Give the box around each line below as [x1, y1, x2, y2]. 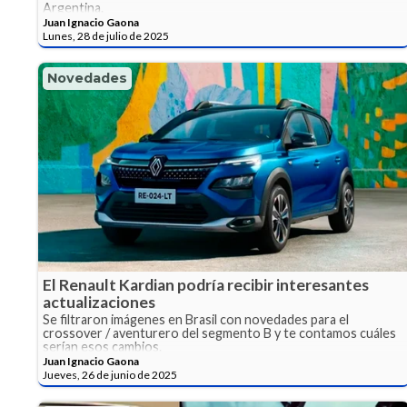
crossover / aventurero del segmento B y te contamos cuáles [43, 325, 396, 342]
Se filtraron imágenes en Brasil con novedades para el [43, 312, 349, 328]
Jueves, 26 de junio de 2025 [43, 368, 177, 382]
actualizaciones [43, 293, 155, 313]
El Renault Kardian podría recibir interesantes [43, 275, 369, 295]
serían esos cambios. [43, 339, 162, 355]
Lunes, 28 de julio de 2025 [43, 29, 169, 44]
